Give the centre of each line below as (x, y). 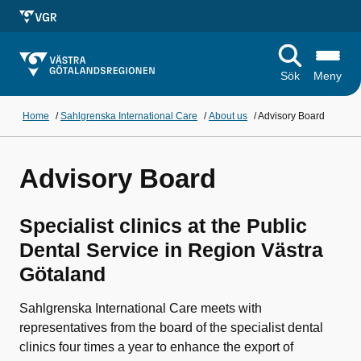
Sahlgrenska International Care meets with (141, 308)
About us (228, 116)
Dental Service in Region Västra (171, 250)
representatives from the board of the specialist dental (171, 328)
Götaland (62, 274)
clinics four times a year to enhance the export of (156, 347)
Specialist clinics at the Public (163, 226)
